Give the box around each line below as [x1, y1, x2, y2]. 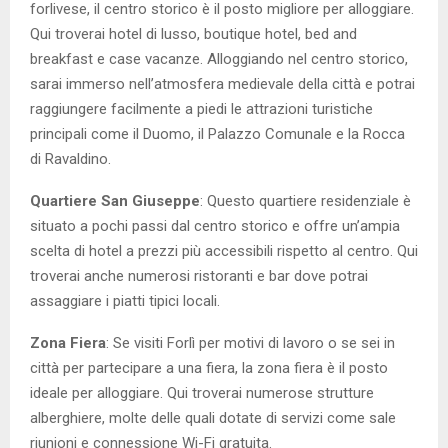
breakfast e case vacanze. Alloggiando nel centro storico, [30, 50, 408, 69]
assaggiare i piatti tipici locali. [30, 292, 220, 311]
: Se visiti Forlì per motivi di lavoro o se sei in [106, 334, 395, 353]
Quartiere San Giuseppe [30, 192, 200, 211]
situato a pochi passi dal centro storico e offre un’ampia [30, 217, 400, 236]
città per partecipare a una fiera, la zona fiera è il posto [30, 359, 388, 378]
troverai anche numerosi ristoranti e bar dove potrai [30, 267, 368, 286]
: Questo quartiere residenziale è [200, 192, 411, 211]
